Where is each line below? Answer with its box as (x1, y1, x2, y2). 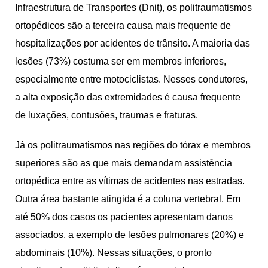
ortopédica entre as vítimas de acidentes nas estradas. (15, 175, 245, 186)
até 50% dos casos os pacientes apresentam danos (15, 211, 233, 222)
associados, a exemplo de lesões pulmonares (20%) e (15, 229, 244, 240)
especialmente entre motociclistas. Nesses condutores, (15, 74, 248, 84)
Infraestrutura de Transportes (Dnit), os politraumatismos (15, 2, 252, 13)
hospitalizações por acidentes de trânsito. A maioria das (15, 38, 250, 48)
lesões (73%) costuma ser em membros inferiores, (15, 56, 226, 66)
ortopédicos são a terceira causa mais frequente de (15, 20, 231, 31)
